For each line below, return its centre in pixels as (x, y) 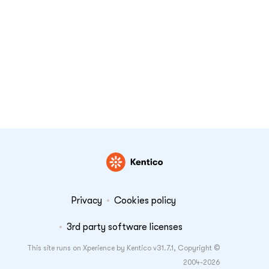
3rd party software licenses (124, 227)
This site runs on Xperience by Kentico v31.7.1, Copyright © (123, 248)
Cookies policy (145, 201)
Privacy (86, 201)
